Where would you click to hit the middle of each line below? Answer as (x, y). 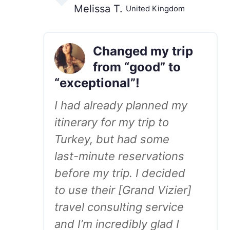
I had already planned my (121, 105)
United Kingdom (155, 8)
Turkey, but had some (112, 139)
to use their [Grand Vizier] (123, 190)
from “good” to (137, 67)
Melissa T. (98, 9)
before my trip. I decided (120, 173)
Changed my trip (143, 51)
